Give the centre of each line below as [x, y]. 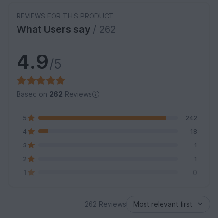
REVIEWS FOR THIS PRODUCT [65, 16]
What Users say [55, 29]
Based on [33, 94]
